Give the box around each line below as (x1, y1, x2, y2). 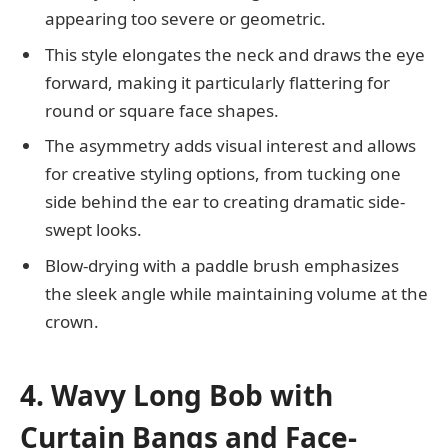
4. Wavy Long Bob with (20, 375, 333, 414)
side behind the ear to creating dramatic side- (45, 190, 405, 214)
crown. (45, 309, 99, 333)
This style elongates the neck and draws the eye (45, 42, 425, 66)
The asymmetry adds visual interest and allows (45, 134, 416, 158)
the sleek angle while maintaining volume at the (45, 281, 428, 305)
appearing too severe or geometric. (45, 7, 326, 31)
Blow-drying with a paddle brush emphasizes (45, 253, 399, 277)
